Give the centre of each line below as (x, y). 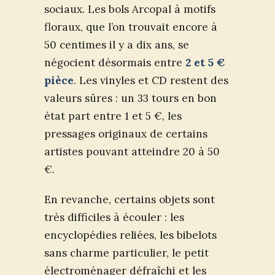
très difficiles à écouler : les (114, 217)
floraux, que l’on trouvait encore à (131, 27)
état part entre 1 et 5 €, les (113, 116)
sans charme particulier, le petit (126, 253)
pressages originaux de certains (126, 134)
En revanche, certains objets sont (130, 199)
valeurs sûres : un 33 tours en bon (130, 98)
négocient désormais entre (115, 62)
